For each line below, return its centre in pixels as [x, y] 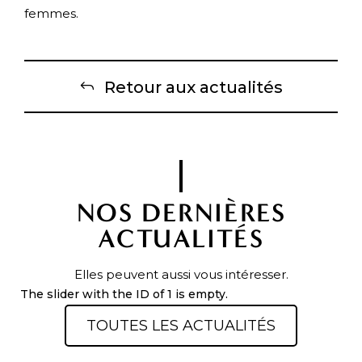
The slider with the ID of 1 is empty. [124, 294]
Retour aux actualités [193, 87]
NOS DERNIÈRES [181, 213]
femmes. [51, 13]
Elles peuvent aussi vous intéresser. [181, 274]
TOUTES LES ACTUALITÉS [181, 326]
